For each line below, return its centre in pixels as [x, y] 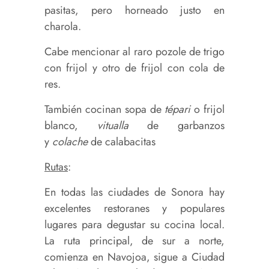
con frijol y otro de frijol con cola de [134, 68]
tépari [180, 109]
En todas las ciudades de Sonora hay [134, 192]
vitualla [113, 125]
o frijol [210, 109]
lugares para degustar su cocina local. [134, 224]
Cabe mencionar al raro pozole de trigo [134, 51]
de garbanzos [177, 125]
